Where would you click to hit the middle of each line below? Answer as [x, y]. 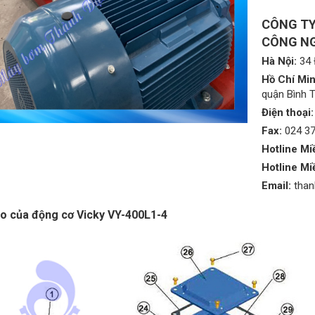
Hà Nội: [279, 61]
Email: [276, 185]
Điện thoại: [287, 112]
